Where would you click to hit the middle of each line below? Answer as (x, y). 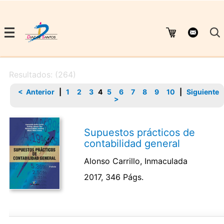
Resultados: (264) (42, 74)
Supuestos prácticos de (140, 132)
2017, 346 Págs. (114, 177)
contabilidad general (132, 143)
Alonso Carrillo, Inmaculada (136, 161)
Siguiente (203, 91)
